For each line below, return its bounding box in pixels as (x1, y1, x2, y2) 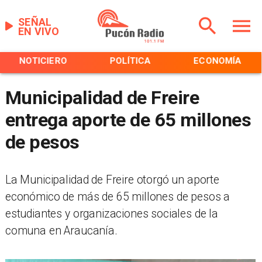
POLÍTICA (22, 56, 64, 67)
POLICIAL (197, 56, 239, 67)
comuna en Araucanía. (5, 223, 118, 237)
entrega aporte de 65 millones (5, 108, 251, 131)
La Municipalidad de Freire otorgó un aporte (5, 173, 220, 187)
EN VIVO (18, 25, 60, 37)
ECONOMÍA (106, 56, 154, 67)
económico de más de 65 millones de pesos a (5, 189, 230, 204)
